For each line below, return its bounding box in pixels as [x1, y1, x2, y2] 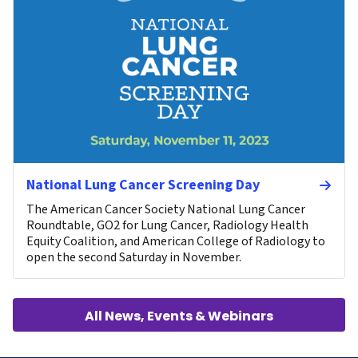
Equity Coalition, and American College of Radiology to [26, 233, 325, 251]
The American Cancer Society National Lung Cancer [26, 201, 305, 219]
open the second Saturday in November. [26, 249, 241, 267]
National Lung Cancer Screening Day [26, 175, 260, 196]
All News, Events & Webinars [85, 307, 273, 326]
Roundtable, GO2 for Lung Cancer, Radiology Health [26, 217, 308, 235]
